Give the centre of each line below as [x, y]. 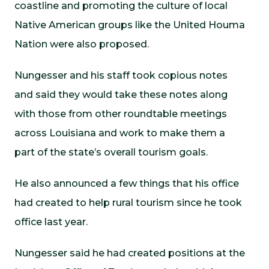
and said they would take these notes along [121, 95]
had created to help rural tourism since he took [128, 203]
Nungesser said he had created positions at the [130, 253]
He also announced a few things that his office [127, 183]
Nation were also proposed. [82, 44]
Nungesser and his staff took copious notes [121, 75]
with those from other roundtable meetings [121, 114]
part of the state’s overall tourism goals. [111, 152]
